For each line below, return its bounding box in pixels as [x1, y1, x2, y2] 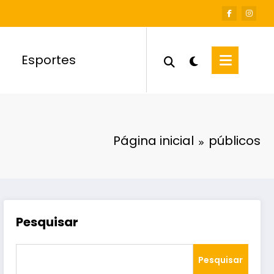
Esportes [21, 51, 76, 69]
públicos [209, 131, 261, 149]
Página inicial [113, 131, 194, 149]
